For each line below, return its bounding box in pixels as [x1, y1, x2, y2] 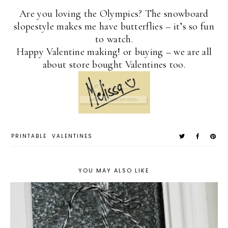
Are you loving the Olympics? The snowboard [19, 7, 209, 20]
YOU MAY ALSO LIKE [78, 166, 150, 175]
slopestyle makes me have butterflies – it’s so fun [14, 20, 214, 33]
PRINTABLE [11, 132, 47, 140]
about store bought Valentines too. [42, 58, 186, 71]
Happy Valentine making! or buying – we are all [16, 45, 212, 58]
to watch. [95, 33, 133, 45]
